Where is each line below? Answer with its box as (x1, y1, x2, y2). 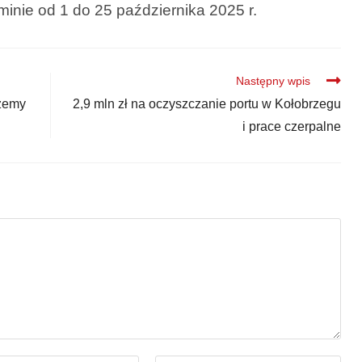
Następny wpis (235, 74, 310, 87)
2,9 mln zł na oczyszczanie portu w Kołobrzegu (72, 96, 341, 111)
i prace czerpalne (242, 119, 341, 133)
